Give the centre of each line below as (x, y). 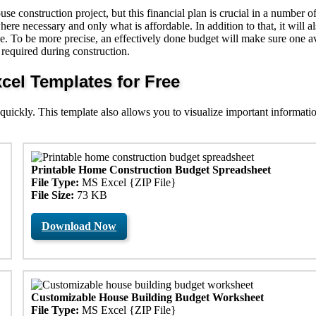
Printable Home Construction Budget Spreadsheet (151, 169)
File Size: (53, 195)
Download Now (79, 226)
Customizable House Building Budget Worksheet (148, 297)
